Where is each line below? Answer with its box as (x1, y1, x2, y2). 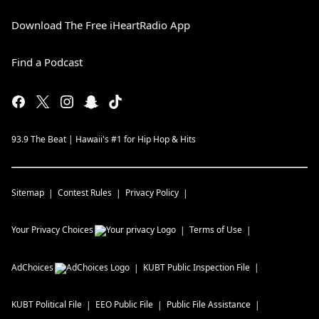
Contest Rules (58, 187, 112, 199)
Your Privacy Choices (11, 224, 93, 236)
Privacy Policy (125, 187, 179, 199)
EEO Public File (95, 298, 153, 311)
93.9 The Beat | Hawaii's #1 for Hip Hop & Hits (11, 133, 196, 146)
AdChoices (11, 261, 53, 274)
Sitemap (11, 187, 44, 199)
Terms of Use (189, 224, 242, 236)
